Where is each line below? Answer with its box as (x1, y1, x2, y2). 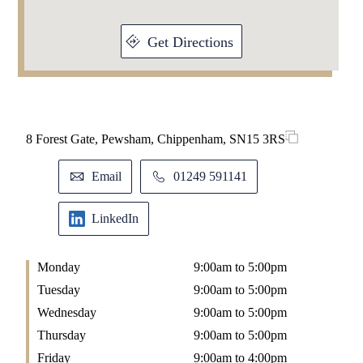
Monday (36, 260, 80, 275)
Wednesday (36, 305, 96, 320)
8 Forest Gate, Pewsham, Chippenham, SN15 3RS (25, 132, 285, 147)
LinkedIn (91, 211, 139, 226)
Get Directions (147, 34, 233, 51)
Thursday (36, 328, 86, 343)
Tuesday (36, 283, 80, 297)
